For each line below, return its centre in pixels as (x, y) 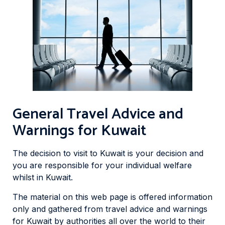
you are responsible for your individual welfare (102, 165)
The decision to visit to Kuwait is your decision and (108, 153)
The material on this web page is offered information (113, 197)
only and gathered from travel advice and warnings (110, 209)
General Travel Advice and (98, 115)
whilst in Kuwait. (43, 178)
